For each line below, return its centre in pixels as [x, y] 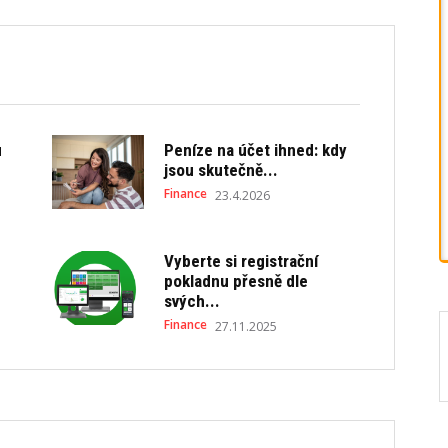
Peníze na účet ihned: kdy [256, 150]
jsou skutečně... [221, 170]
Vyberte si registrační [241, 260]
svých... [192, 300]
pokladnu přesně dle [236, 280]
